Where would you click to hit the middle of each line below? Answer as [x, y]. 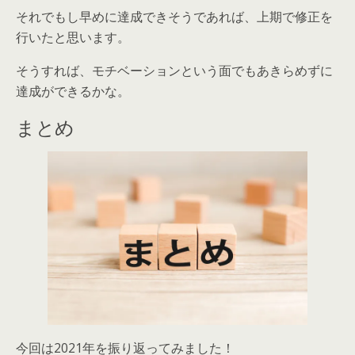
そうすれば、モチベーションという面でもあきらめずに [174, 70]
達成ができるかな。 [73, 91]
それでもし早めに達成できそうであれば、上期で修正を [174, 16]
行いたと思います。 [73, 37]
